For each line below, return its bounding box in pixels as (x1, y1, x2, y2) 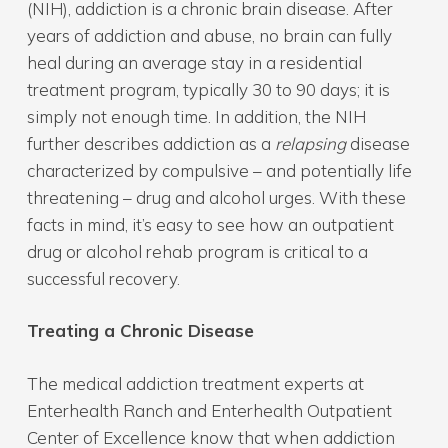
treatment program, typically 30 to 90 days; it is (26, 78, 390, 100)
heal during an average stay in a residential (26, 51, 362, 73)
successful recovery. (26, 267, 180, 289)
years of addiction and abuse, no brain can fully (26, 24, 392, 46)
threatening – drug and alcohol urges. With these (26, 186, 406, 208)
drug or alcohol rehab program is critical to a (26, 240, 368, 262)
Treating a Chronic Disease (26, 320, 254, 341)
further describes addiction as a (26, 132, 275, 154)
